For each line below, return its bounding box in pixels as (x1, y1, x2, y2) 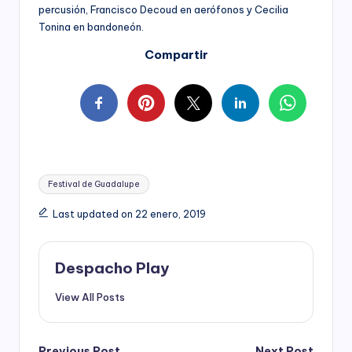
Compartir (144, 46, 208, 62)
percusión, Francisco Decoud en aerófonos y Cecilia (38, 2, 288, 16)
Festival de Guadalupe (48, 178, 141, 189)
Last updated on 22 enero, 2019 (52, 207, 206, 220)
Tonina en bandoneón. (38, 20, 144, 33)
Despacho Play (55, 258, 169, 277)
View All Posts (55, 290, 125, 303)
